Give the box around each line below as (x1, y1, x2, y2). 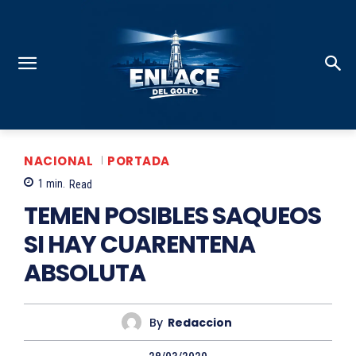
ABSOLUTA (24, 257, 145, 291)
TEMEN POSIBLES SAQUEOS (24, 199, 321, 234)
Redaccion (168, 314, 232, 331)
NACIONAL (24, 152, 93, 169)
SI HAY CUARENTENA (24, 228, 255, 262)
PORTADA (107, 152, 170, 169)
